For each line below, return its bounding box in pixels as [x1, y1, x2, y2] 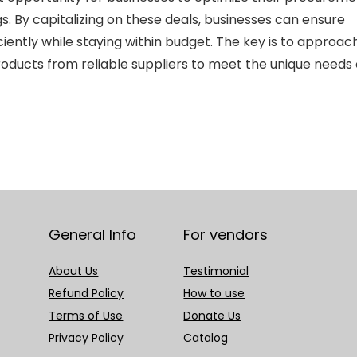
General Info [49, 224, 137, 245]
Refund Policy [49, 284, 124, 301]
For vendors [183, 224, 269, 245]
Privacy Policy [49, 329, 124, 346]
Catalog [183, 329, 229, 346]
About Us [49, 262, 99, 279]
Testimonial [183, 262, 249, 279]
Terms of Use [49, 307, 124, 324]
